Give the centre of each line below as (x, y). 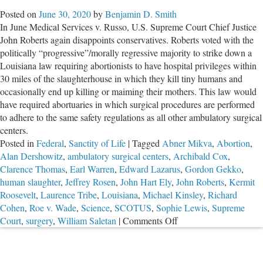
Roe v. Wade (53, 207)
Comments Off (150, 220)
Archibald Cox (200, 156)
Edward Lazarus (150, 168)
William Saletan (87, 220)
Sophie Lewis (182, 207)
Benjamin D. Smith (141, 14)
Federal (50, 143)
